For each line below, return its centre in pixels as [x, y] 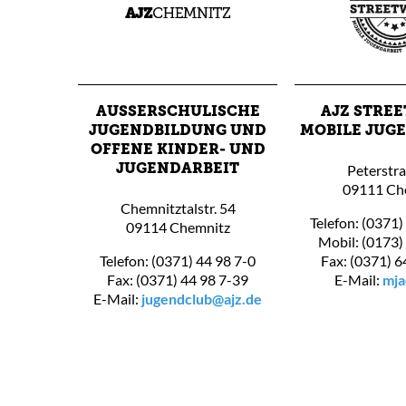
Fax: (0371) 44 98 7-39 [178, 279]
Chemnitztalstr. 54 [178, 208]
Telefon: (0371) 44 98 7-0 [178, 260]
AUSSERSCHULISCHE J [178, 112]
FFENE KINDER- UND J [178, 150]
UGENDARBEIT [173, 169]
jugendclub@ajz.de [202, 298]
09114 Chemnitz [178, 227]
